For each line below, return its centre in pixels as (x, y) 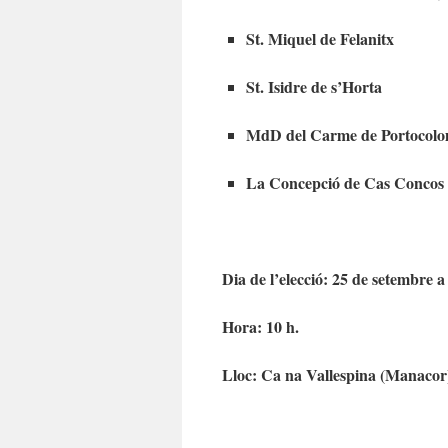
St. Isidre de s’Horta (314, 86)
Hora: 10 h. (260, 326)
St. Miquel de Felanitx (320, 38)
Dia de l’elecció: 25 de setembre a (333, 278)
